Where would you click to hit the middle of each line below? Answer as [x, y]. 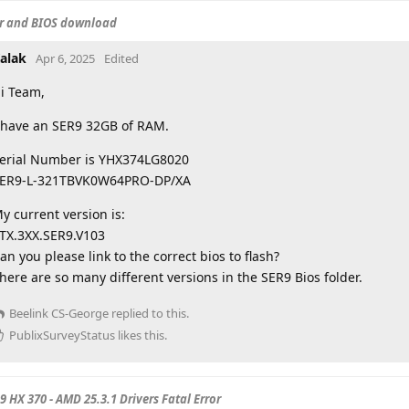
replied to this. [149, 313]
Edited [121, 58]
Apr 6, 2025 [65, 58]
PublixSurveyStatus [62, 335]
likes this [140, 335]
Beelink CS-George [59, 313]
